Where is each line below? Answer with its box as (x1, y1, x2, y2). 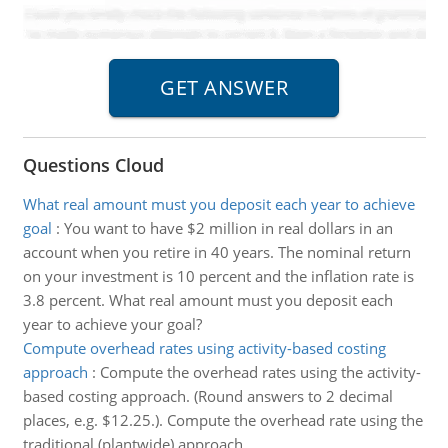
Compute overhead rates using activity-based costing (22, 338, 386, 358)
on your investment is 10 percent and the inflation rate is (22, 266, 414, 286)
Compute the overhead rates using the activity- (99, 362, 421, 382)
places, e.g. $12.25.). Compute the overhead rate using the (22, 410, 423, 430)
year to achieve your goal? (22, 314, 202, 334)
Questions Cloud (22, 153, 164, 177)
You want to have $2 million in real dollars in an (63, 218, 393, 238)
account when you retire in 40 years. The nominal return (22, 242, 411, 262)
